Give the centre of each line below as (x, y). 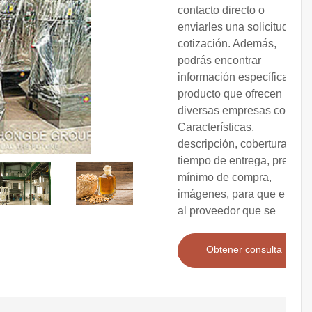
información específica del (242, 77)
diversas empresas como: (241, 111)
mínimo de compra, (225, 178)
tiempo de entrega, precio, (242, 161)
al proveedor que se (227, 211)
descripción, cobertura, (234, 144)
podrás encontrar (219, 61)
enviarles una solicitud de (241, 27)
